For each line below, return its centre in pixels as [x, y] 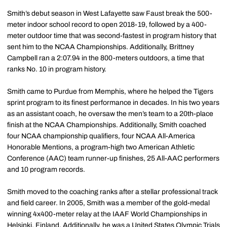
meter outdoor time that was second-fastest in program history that [112, 36]
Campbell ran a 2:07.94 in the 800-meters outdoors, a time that [106, 58]
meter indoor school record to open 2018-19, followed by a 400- [107, 25]
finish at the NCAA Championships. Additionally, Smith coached [107, 125]
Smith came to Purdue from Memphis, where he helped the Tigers [110, 92]
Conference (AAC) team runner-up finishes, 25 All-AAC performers [113, 159]
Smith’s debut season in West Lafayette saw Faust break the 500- [110, 14]
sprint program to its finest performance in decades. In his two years [113, 103]
